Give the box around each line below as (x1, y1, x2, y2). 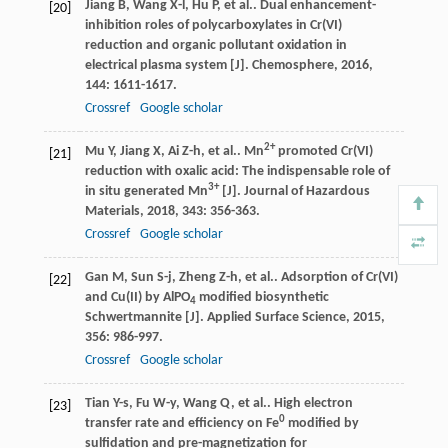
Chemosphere (251, 58, 334, 74)
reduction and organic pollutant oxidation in (84, 38, 347, 54)
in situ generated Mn (84, 184, 208, 200)
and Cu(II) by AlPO (84, 290, 190, 306)
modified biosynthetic (195, 290, 329, 306)
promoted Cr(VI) (274, 144, 373, 160)
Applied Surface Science (206, 310, 346, 326)
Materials (84, 204, 140, 220)
